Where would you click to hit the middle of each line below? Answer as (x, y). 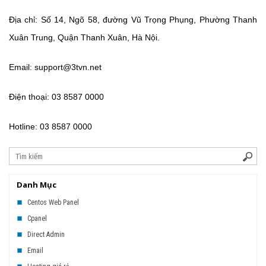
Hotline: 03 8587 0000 (50, 126)
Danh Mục (37, 185)
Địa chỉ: (23, 20)
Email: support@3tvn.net (55, 67)
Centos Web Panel (53, 202)
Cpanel (37, 218)
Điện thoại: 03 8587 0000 (56, 97)
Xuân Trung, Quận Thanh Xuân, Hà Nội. (84, 37)
